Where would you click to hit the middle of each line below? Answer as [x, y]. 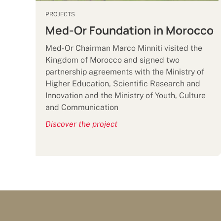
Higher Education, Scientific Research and [123, 84]
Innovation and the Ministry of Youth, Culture [126, 96]
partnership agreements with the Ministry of [125, 72]
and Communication [82, 108]
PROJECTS [60, 15]
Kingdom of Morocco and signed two [113, 60]
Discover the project [82, 124]
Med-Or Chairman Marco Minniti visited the [124, 48]
